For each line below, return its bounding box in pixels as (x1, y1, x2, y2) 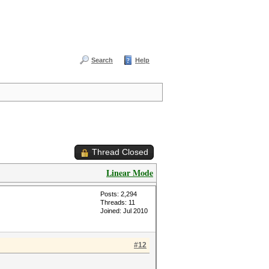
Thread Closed (92, 147, 148, 157)
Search (91, 56, 113, 64)
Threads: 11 (100, 199, 135, 206)
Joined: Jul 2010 (100, 207, 148, 214)
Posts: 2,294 (100, 190, 137, 198)
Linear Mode (106, 166, 153, 179)
